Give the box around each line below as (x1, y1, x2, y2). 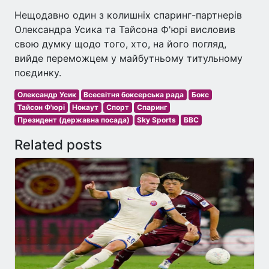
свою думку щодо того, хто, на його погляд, (14, 38, 226, 50)
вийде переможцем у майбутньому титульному (14, 52, 243, 64)
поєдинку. (14, 67, 61, 79)
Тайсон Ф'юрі (17, 103, 65, 112)
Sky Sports (137, 115, 177, 124)
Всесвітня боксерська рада (83, 90, 184, 99)
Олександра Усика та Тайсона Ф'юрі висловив (14, 23, 235, 35)
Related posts (14, 136, 102, 153)
